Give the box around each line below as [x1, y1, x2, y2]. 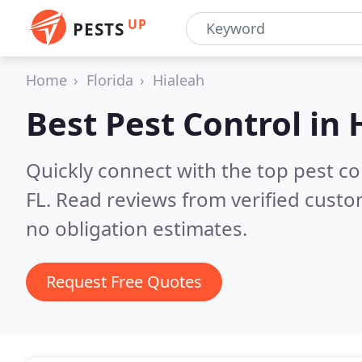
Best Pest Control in [26, 101, 348, 145]
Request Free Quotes [46, 271, 202, 293]
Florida [86, 70, 133, 90]
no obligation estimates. [26, 215, 247, 242]
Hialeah [153, 70, 204, 90]
